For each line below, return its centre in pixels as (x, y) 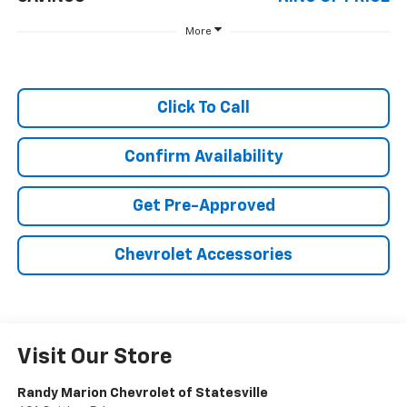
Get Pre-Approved (203, 207)
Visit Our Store (94, 357)
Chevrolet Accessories (203, 256)
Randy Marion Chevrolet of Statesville (142, 393)
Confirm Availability (203, 158)
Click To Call (203, 109)
